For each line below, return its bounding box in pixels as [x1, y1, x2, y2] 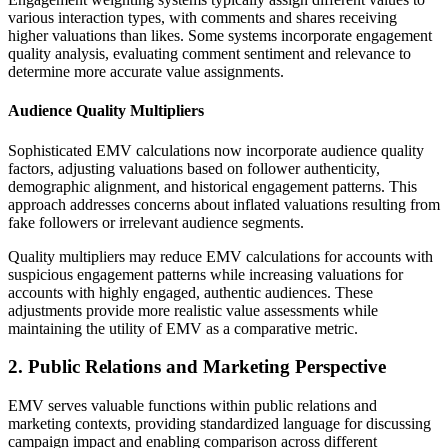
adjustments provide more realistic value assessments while [8, 301, 378, 319]
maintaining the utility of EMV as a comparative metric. [8, 319, 358, 337]
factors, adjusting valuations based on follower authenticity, [8, 159, 380, 177]
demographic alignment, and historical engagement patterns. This [8, 177, 417, 195]
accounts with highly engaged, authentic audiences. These [8, 283, 373, 301]
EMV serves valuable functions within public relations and [8, 396, 377, 414]
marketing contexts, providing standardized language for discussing [8, 414, 431, 432]
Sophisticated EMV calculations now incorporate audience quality [8, 141, 424, 159]
